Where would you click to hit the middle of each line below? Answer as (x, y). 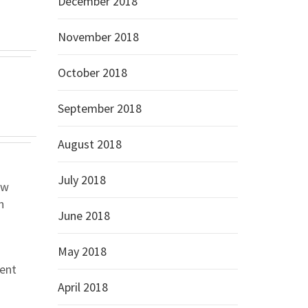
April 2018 (82, 287)
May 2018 (82, 251)
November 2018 (98, 37)
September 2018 (99, 108)
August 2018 (89, 144)
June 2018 (84, 216)
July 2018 (81, 180)
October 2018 (92, 73)
